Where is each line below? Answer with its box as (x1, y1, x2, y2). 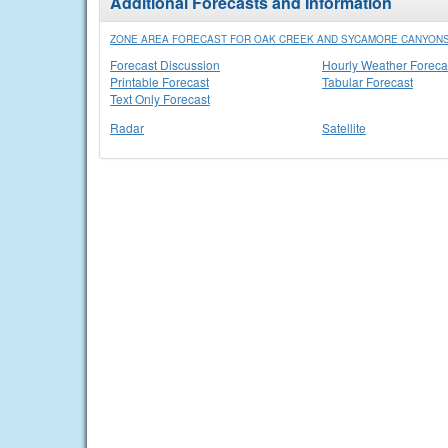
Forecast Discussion (110, 56, 220, 73)
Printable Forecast (110, 73, 209, 90)
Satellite (322, 119, 366, 136)
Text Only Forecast (110, 90, 210, 107)
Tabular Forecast (322, 73, 413, 90)
